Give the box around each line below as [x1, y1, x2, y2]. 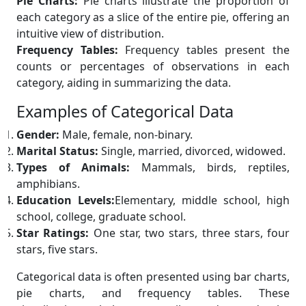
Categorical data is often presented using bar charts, [16, 269, 290, 285]
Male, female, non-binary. [59, 127, 193, 143]
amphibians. [16, 176, 80, 192]
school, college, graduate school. [16, 209, 186, 225]
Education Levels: [16, 193, 115, 208]
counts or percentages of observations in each [16, 59, 290, 74]
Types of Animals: [16, 160, 130, 176]
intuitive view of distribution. [16, 26, 164, 42]
